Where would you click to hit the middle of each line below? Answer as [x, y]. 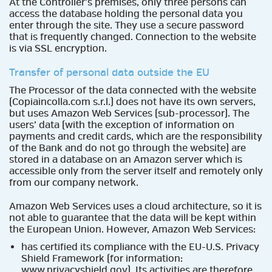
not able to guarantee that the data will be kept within [133, 218]
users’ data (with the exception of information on [122, 125]
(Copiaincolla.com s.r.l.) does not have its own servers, [132, 102]
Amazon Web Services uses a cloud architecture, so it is [135, 206]
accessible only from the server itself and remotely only [136, 171]
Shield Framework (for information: [102, 258]
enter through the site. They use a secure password [127, 25]
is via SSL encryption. [58, 48]
